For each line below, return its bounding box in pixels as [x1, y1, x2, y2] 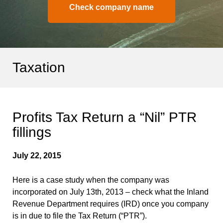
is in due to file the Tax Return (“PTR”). [12, 211, 151, 220]
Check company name [69, 3, 154, 11]
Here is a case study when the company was [12, 175, 169, 184]
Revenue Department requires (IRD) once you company [12, 199, 209, 208]
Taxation [12, 60, 65, 75]
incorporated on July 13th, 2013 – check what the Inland [12, 187, 209, 196]
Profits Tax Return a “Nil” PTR [12, 109, 197, 125]
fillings [12, 124, 51, 140]
